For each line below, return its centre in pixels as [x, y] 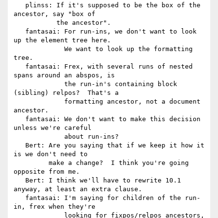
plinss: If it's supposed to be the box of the [19, 5]
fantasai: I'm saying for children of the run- [19, 198]
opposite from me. [47, 172]
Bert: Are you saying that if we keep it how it [19, 145]
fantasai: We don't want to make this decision [19, 119]
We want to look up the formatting [39, 49]
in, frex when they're [54, 207]
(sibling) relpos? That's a [66, 93]
